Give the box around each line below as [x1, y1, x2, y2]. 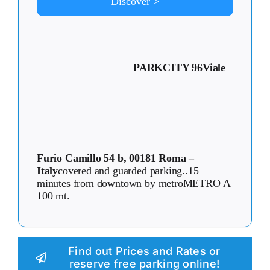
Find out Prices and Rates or [68, 245, 221, 258]
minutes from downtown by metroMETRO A [37, 177, 230, 190]
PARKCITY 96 [133, 61, 203, 74]
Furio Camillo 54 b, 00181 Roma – [37, 152, 195, 165]
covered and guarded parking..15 [58, 165, 199, 177]
